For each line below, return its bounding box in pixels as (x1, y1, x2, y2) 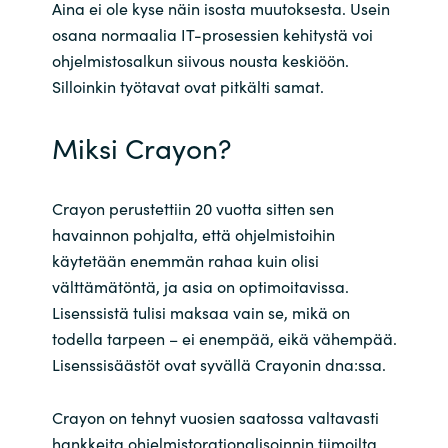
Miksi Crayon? (51, 127, 232, 168)
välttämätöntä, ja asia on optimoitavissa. (51, 275, 349, 298)
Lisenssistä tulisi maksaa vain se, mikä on (51, 301, 350, 324)
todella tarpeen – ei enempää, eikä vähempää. (51, 327, 397, 350)
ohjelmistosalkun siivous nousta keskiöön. (51, 49, 349, 72)
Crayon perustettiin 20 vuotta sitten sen (51, 197, 334, 220)
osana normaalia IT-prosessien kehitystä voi (51, 23, 373, 46)
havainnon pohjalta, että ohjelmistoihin (51, 223, 335, 246)
